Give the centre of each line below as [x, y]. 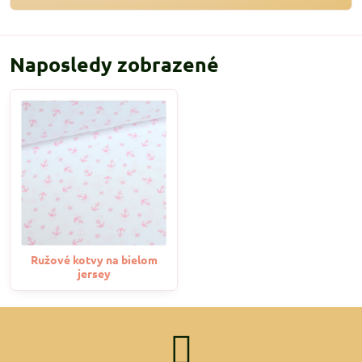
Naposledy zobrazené [114, 64]
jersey [94, 273]
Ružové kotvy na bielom [94, 259]
